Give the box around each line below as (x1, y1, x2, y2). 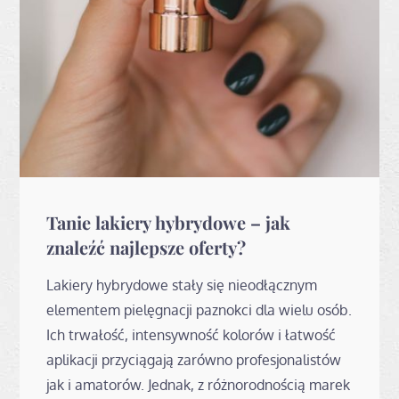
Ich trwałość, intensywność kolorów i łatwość (46, 325, 337, 344)
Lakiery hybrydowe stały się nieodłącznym (46, 275, 318, 294)
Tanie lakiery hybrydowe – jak (46, 209, 291, 234)
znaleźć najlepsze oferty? (46, 234, 247, 259)
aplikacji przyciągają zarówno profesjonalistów (46, 350, 342, 369)
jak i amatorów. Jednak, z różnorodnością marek (46, 375, 351, 394)
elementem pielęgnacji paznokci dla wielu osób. (46, 300, 353, 319)
